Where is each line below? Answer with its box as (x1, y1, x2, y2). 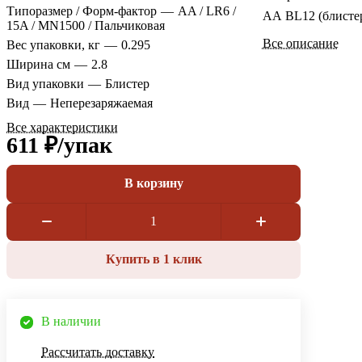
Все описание (262, 36, 339, 50)
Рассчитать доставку (41, 344, 154, 359)
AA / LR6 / (178, 3, 236, 18)
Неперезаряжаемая (50, 95, 153, 110)
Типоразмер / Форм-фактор (6, 3, 157, 18)
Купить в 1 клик (105, 252, 202, 267)
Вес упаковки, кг (6, 37, 100, 52)
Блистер (105, 76, 149, 90)
